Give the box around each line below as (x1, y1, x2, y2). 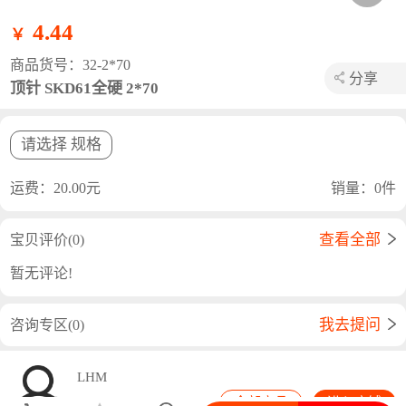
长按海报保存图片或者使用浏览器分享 (60, 128, 283, 144)
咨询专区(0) (10, 316, 84, 333)
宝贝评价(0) (10, 231, 84, 247)
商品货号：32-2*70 (10, 57, 130, 72)
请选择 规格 (21, 135, 101, 153)
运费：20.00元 (10, 180, 101, 196)
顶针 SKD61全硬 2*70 (10, 80, 159, 97)
